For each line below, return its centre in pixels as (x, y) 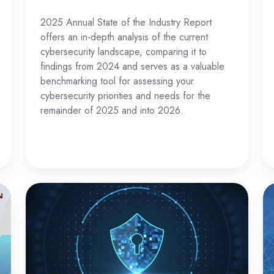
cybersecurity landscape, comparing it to (124, 52)
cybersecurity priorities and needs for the (126, 96)
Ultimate (45, 209)
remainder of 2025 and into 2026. (112, 111)
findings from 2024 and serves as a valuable (133, 67)
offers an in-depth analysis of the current (124, 37)
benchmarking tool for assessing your (117, 81)
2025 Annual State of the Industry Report (126, 23)
